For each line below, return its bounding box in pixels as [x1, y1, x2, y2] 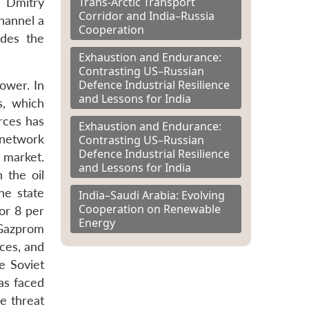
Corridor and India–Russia [79, 8, 215, 23]
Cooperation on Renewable [79, 201, 221, 217]
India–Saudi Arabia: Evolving [79, 187, 225, 203]
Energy [79, 215, 115, 230]
